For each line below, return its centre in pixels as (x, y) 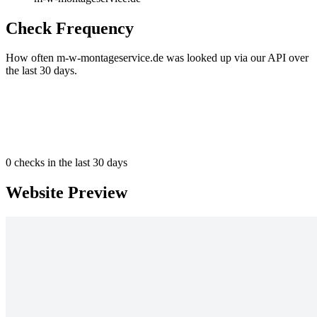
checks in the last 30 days (69, 163)
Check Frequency (70, 28)
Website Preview (67, 193)
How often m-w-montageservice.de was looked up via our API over (157, 58)
